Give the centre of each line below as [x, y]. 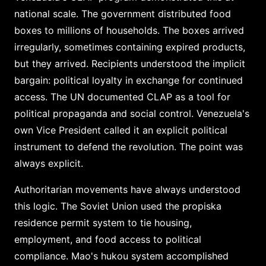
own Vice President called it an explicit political [121, 130]
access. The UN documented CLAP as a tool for [122, 96]
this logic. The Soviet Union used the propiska [118, 206]
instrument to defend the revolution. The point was [129, 146]
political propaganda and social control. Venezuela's [132, 113]
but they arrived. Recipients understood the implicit [130, 63]
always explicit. [49, 163]
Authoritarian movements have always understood [127, 189]
